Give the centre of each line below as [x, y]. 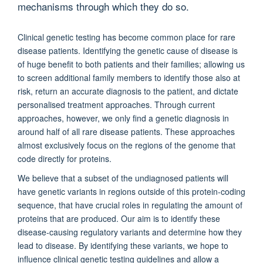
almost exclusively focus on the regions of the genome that [127, 145]
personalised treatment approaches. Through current [116, 104]
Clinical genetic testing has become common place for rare [127, 37]
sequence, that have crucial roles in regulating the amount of [130, 205]
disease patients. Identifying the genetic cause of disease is [128, 50]
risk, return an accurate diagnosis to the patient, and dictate [128, 91]
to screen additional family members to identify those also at [129, 77]
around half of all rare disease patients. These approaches [126, 131]
